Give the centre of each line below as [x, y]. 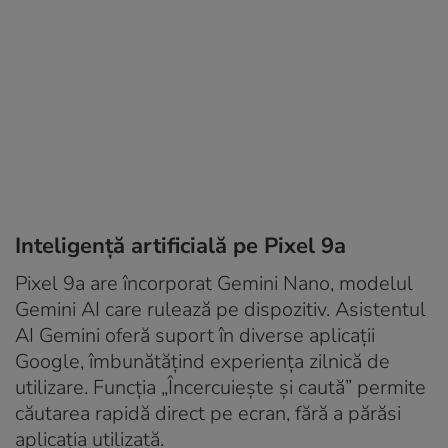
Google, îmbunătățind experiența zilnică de [202, 361]
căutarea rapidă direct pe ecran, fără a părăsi [208, 413]
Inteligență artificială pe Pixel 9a [180, 245]
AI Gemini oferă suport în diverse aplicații [195, 335]
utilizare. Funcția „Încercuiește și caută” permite [220, 387]
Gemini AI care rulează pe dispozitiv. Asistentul [220, 309]
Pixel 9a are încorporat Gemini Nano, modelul [214, 283]
